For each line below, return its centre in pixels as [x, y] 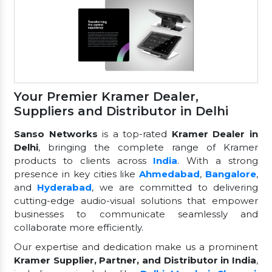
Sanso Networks [58, 134]
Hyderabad [65, 188]
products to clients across [84, 161]
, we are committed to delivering [175, 188]
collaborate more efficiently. [79, 228]
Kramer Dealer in [215, 134]
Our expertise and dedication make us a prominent [136, 247]
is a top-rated [137, 134]
